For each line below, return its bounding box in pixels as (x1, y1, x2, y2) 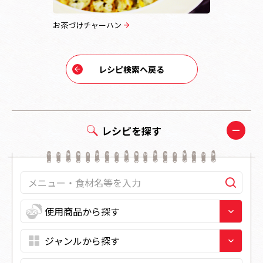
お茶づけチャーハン (53, 19, 122, 31)
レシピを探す (102, 123, 161, 138)
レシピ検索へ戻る (99, 63, 164, 75)
